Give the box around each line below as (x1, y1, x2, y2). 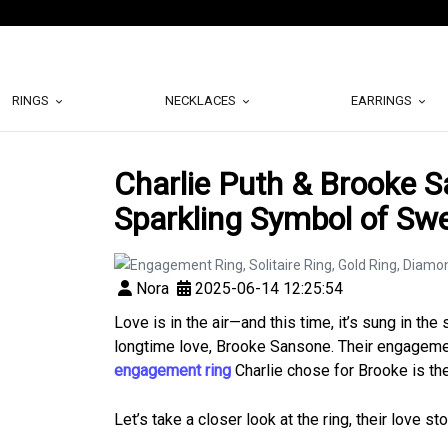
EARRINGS (351, 93, 416, 108)
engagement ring (114, 361, 231, 380)
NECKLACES (164, 93, 239, 108)
